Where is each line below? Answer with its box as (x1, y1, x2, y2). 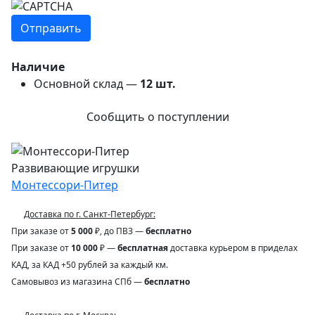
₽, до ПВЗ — (93, 224, 146, 237)
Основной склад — (34, 76, 140, 92)
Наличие (11, 59, 65, 75)
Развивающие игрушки (11, 160, 139, 176)
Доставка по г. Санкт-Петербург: (24, 207, 155, 220)
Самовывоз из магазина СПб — (11, 275, 144, 288)
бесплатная (117, 241, 168, 254)
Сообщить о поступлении (86, 109, 229, 125)
